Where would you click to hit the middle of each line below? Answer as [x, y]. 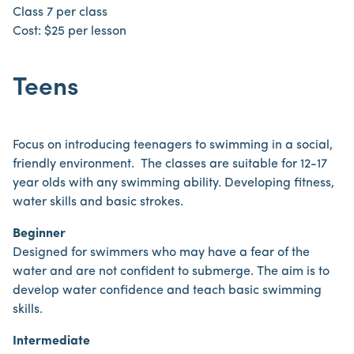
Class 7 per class [60, 13]
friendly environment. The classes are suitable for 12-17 [170, 164]
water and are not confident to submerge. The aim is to [171, 272]
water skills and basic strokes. [98, 202]
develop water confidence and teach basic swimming [167, 291]
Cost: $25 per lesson [70, 32]
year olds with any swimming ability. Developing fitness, [173, 183]
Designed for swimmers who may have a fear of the [161, 253]
